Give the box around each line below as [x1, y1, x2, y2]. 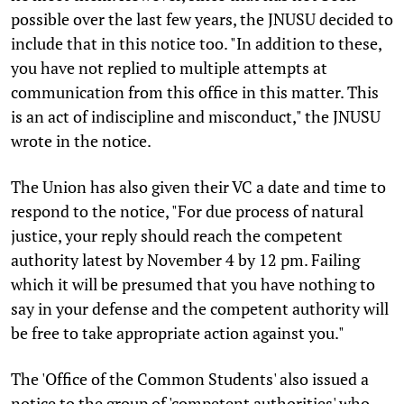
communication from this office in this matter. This [11, 80, 379, 103]
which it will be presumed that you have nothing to [11, 272, 375, 295]
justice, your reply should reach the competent [11, 224, 343, 246]
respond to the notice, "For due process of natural [11, 199, 363, 222]
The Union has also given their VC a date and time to [11, 175, 386, 197]
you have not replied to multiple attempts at [11, 56, 327, 78]
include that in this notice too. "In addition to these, [11, 32, 381, 54]
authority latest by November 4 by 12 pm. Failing [11, 248, 360, 271]
